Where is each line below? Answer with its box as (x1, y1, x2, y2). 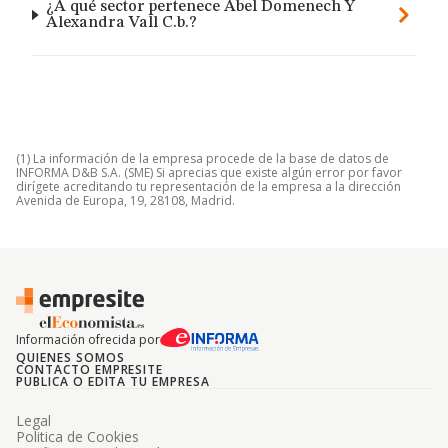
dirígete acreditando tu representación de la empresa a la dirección (16, 178, 401, 195)
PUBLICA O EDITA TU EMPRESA (16, 373, 210, 390)
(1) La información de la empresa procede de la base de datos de (16, 150, 389, 167)
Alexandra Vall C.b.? (46, 15, 198, 31)
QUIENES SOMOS (16, 349, 125, 366)
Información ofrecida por (16, 331, 160, 348)
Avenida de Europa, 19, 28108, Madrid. (16, 192, 235, 209)
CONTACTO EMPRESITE (16, 361, 164, 378)
